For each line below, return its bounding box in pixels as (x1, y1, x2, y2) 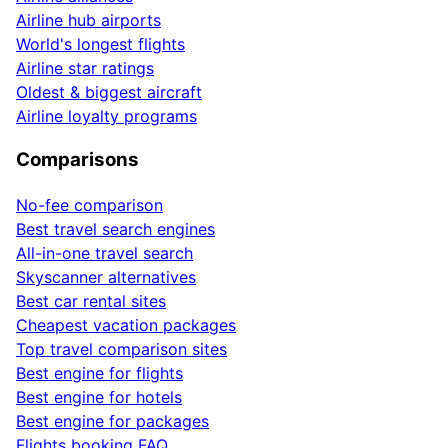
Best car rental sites (16, 291, 166, 312)
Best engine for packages (16, 411, 209, 432)
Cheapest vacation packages (16, 315, 236, 336)
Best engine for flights (16, 363, 183, 384)
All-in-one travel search (16, 243, 193, 264)
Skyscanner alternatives (16, 267, 196, 288)
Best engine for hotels (16, 387, 182, 408)
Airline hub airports (16, 9, 161, 30)
